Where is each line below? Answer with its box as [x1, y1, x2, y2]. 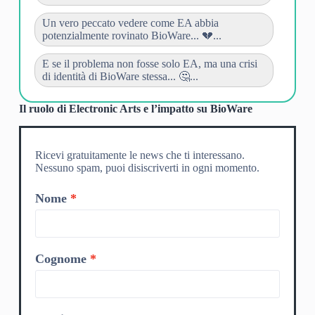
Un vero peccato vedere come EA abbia [41, 17, 219, 30]
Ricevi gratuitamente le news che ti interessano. [34, 148, 245, 161]
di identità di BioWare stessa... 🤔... [41, 70, 198, 83]
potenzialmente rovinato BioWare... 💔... [41, 30, 221, 42]
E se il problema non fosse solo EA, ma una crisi [41, 58, 257, 70]
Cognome [34, 251, 86, 266]
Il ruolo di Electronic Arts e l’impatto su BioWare [18, 103, 252, 115]
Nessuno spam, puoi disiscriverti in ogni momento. [34, 161, 259, 174]
